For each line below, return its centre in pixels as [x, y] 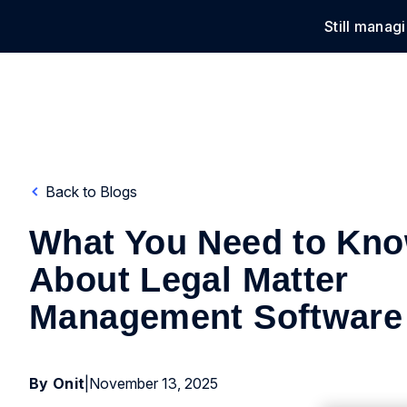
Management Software [216, 317]
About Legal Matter [189, 280]
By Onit [57, 383]
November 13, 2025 [154, 383]
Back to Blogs [89, 192]
